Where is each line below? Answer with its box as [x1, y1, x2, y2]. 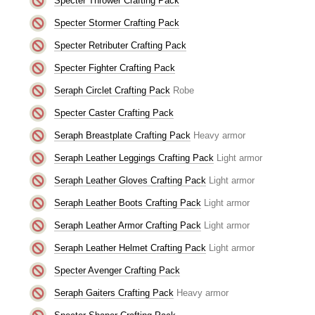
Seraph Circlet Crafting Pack [53, 84, 170, 96]
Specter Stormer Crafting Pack [53, 17, 179, 28]
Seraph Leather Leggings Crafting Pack [53, 152, 214, 163]
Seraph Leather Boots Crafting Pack [53, 197, 201, 208]
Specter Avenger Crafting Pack [53, 264, 180, 276]
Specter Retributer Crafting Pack [53, 39, 186, 51]
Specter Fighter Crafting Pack [53, 62, 175, 73]
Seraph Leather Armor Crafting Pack [53, 219, 201, 231]
